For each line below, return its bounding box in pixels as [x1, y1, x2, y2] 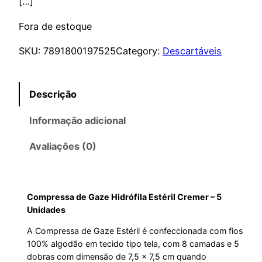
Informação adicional [29, 114, 126, 126]
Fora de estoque [19, 20, 92, 32]
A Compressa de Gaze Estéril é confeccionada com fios [27, 225, 243, 236]
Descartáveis [163, 44, 222, 57]
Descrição [29, 88, 77, 101]
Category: [116, 44, 163, 57]
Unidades [27, 204, 66, 215]
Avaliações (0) [29, 140, 97, 152]
